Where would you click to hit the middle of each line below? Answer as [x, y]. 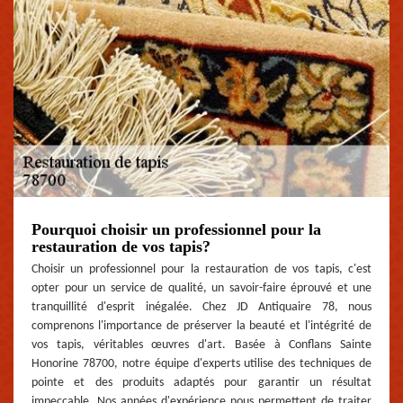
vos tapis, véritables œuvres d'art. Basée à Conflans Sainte [201, 345]
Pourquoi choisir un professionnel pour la [176, 229]
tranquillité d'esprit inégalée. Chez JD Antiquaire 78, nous [201, 307]
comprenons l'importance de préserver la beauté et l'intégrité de [201, 326]
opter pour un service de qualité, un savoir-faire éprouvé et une [201, 288]
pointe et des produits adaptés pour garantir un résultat [201, 382]
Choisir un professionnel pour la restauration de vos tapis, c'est [201, 269]
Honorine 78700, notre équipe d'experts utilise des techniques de [201, 363]
